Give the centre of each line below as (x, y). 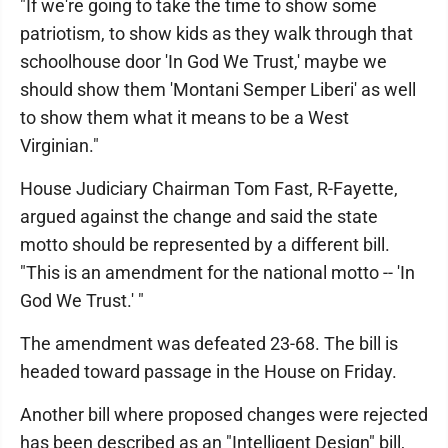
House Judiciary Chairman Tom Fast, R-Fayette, (209, 188)
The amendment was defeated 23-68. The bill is (209, 343)
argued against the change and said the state (199, 216)
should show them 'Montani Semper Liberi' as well (218, 89)
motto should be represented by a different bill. (205, 244)
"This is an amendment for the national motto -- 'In (217, 272)
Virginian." (59, 145)
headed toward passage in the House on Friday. (208, 371)
